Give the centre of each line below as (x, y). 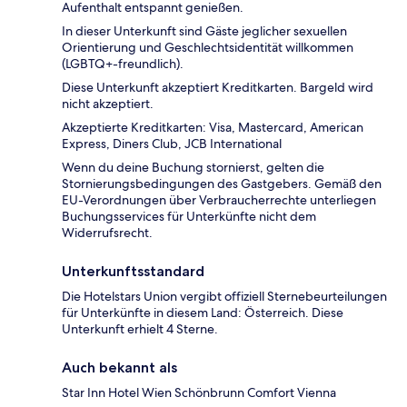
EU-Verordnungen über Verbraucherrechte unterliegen (219, 200)
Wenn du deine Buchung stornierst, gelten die (193, 168)
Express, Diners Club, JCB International (172, 144)
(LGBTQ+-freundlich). (123, 64)
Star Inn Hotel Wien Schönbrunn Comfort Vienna (199, 393)
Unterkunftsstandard (133, 272)
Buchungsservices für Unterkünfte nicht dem (189, 217)
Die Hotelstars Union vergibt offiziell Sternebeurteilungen (224, 297)
